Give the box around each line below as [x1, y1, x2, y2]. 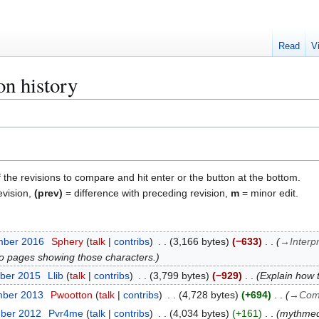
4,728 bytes [182, 288, 235, 300]
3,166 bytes [172, 235, 226, 247]
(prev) [34, 187, 63, 199]
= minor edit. [239, 187, 298, 199]
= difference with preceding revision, [63, 187, 231, 199]
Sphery [51, 235, 83, 247]
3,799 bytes [152, 270, 206, 282]
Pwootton [50, 288, 93, 300]
